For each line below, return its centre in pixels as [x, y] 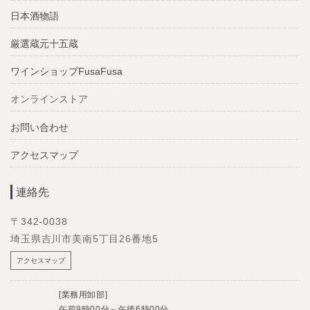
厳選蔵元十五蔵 [44, 44]
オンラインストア [49, 99]
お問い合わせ [39, 127]
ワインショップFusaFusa [66, 72]
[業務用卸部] [83, 294]
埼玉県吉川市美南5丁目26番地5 [84, 238]
